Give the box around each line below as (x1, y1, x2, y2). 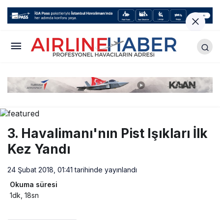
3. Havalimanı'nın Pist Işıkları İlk (7, 125, 208, 141)
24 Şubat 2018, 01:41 (7, 165, 73, 174)
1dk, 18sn (10, 191, 39, 199)
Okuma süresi (10, 180, 57, 189)
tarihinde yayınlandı (73, 165, 137, 174)
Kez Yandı (7, 141, 70, 157)
